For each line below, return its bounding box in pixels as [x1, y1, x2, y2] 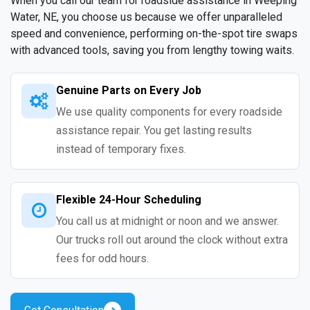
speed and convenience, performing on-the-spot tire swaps [10, 27, 298, 41]
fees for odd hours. [56, 252, 149, 266]
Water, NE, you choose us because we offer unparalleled [10, 10, 282, 24]
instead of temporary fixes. [56, 143, 186, 156]
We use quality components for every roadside [56, 105, 282, 119]
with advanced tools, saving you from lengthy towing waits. [10, 44, 294, 57]
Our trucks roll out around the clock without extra [56, 233, 288, 247]
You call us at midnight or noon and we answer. [56, 215, 279, 228]
